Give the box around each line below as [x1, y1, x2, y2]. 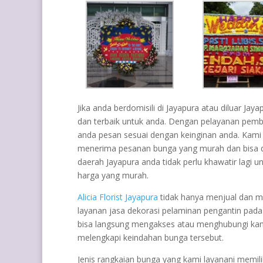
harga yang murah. [77, 169, 149, 181]
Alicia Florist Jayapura [77, 191, 158, 203]
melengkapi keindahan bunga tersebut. [77, 231, 224, 243]
